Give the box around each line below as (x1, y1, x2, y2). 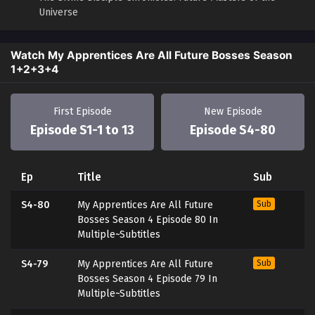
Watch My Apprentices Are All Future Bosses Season (11, 49, 292, 63)
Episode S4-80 (190, 122, 276, 139)
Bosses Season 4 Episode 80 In (77, 214, 218, 226)
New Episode (203, 105, 262, 118)
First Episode (53, 105, 112, 118)
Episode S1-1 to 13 (30, 122, 134, 139)
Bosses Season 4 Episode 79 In (77, 273, 217, 285)
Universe (39, 6, 78, 19)
